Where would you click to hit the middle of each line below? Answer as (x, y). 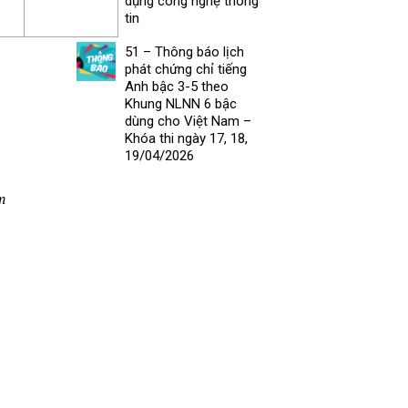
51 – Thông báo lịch (184, 51)
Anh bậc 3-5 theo (176, 86)
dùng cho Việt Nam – (188, 121)
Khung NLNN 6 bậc (180, 103)
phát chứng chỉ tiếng (185, 69)
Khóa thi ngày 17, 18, (186, 138)
